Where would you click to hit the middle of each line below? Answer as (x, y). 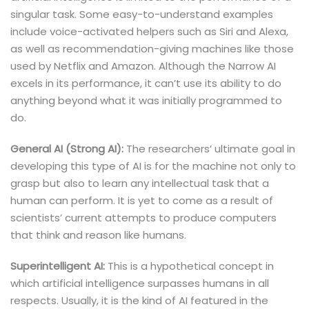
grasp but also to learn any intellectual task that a (140, 183)
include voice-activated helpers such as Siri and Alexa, (149, 32)
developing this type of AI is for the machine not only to (153, 166)
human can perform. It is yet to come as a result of (142, 201)
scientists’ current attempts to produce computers (143, 218)
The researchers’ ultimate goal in (209, 149)
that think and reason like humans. (98, 235)
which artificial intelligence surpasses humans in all (140, 283)
